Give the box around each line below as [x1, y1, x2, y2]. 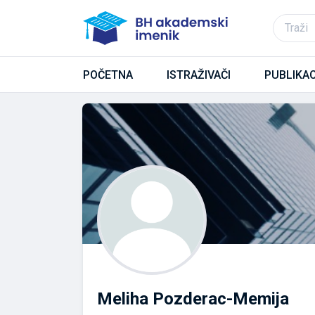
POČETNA [83, 67, 133, 82]
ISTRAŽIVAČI [167, 67, 231, 82]
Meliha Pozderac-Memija [97, 289, 289, 309]
